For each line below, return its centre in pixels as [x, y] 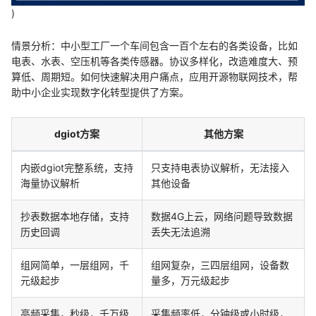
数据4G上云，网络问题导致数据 [222, 217]
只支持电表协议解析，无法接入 [220, 168]
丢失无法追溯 [181, 232]
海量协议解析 [50, 183]
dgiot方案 [77, 134]
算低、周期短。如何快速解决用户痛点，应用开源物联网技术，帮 [154, 77]
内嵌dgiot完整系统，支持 [77, 168]
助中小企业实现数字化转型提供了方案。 [100, 92]
